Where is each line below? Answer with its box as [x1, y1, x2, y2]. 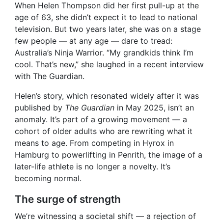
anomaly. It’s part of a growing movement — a [15, 114, 187, 125]
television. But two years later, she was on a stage [15, 24, 201, 34]
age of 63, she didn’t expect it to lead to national [15, 12, 197, 23]
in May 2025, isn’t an [114, 103, 194, 113]
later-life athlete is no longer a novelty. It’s [15, 162, 170, 172]
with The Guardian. [15, 71, 84, 82]
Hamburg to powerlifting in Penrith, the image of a [15, 150, 202, 160]
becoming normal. [15, 173, 82, 184]
